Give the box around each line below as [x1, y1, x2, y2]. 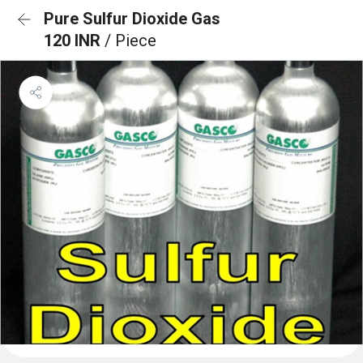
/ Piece [105, 31, 156, 50]
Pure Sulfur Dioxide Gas [44, 9, 220, 28]
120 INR [44, 31, 105, 50]
